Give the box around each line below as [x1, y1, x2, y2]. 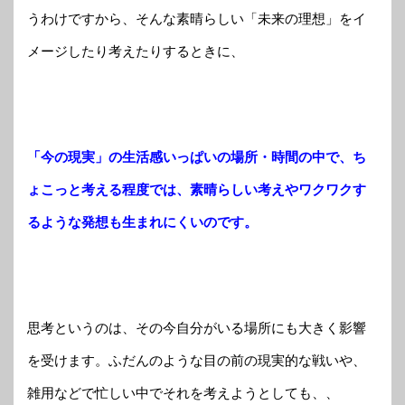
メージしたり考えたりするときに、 [27, 42, 244, 59]
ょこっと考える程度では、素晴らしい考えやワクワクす [27, 181, 366, 197]
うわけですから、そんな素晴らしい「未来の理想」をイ [27, 10, 366, 26]
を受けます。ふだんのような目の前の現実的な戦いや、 [27, 352, 366, 368]
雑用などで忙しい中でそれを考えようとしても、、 [27, 384, 339, 400]
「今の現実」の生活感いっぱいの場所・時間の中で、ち [27, 148, 366, 165]
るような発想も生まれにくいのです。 [27, 213, 258, 230]
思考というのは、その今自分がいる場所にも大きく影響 [27, 319, 366, 335]
